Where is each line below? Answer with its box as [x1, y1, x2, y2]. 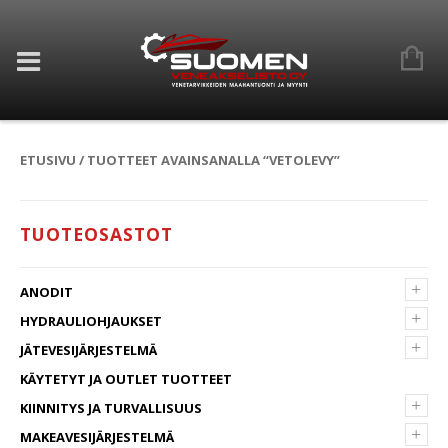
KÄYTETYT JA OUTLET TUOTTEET [20, 370, 232, 388]
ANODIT [20, 283, 73, 301]
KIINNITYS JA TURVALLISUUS [20, 399, 202, 417]
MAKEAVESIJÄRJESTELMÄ [20, 428, 174, 446]
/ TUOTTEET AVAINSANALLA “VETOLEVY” [76, 151, 340, 169]
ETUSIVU [20, 151, 76, 169]
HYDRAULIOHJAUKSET [20, 312, 162, 330]
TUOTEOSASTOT [20, 222, 173, 246]
